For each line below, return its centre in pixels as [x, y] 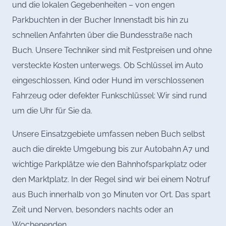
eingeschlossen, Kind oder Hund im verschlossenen [108, 80]
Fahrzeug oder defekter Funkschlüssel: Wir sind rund [109, 95]
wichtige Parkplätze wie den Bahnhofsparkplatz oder [109, 164]
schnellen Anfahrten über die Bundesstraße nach [102, 35]
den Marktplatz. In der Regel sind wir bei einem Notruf [111, 179]
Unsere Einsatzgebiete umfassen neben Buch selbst [108, 134]
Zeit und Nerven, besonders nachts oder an [93, 209]
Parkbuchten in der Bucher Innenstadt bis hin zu [100, 20]
